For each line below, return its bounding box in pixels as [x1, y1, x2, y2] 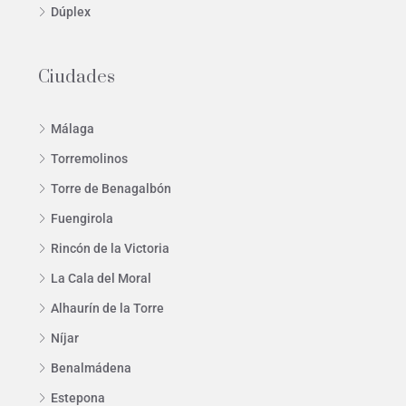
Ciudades [38, 65, 115, 89]
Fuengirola [51, 210, 113, 226]
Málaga [51, 121, 94, 136]
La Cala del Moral [51, 270, 151, 285]
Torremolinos [51, 150, 128, 166]
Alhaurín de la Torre [51, 300, 164, 315]
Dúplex [51, 4, 91, 19]
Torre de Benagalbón [51, 180, 171, 196]
